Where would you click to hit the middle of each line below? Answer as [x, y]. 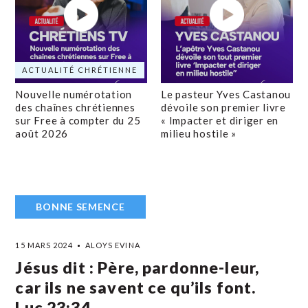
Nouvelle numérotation [74, 94]
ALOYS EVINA [112, 245]
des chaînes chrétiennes [75, 107]
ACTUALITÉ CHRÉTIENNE [80, 70]
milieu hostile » [199, 133]
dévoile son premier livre [223, 107]
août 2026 [42, 133]
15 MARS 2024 [44, 245]
